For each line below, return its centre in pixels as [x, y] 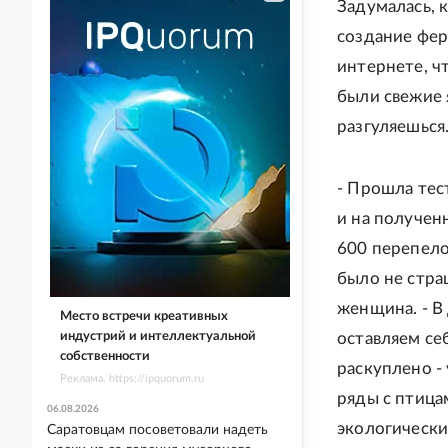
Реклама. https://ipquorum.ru [131, 378]
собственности [104, 356]
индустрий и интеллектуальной [157, 336]
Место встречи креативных [143, 316]
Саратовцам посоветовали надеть [157, 430]
